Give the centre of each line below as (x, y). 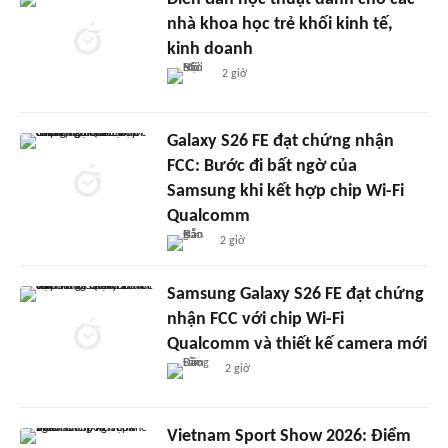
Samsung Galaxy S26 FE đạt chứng (295, 294)
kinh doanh (209, 49)
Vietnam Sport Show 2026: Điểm (288, 436)
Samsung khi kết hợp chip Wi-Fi (285, 191)
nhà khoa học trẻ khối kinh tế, (279, 24)
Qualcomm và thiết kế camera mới (296, 344)
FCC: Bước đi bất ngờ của (261, 166)
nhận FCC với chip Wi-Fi (255, 319)
